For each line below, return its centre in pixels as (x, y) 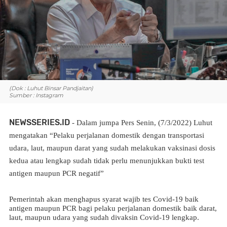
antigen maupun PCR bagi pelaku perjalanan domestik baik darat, (113, 208)
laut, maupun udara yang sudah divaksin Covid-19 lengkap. (104, 217)
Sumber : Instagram (36, 95)
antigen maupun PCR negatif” (56, 173)
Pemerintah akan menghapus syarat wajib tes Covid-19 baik (104, 199)
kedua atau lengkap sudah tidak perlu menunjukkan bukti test (107, 161)
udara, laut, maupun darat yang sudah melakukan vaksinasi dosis (112, 148)
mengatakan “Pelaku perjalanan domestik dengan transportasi (107, 135)
